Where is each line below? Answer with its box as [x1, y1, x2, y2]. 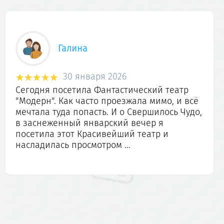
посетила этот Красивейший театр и [15, 128, 168, 140]
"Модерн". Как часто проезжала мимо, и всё [15, 95, 198, 107]
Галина [58, 43, 87, 54]
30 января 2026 [63, 71, 126, 82]
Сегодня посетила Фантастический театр [15, 84, 188, 96]
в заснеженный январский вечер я [15, 117, 163, 129]
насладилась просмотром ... [15, 139, 130, 151]
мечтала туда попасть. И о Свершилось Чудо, [15, 106, 202, 118]
